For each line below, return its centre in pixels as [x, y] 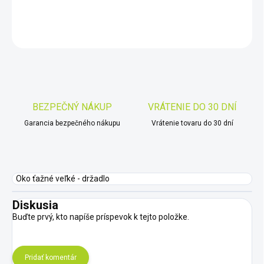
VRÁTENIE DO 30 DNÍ [192, 107]
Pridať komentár [51, 258]
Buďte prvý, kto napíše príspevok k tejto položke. [101, 217]
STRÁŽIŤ [237, 34]
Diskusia [35, 205]
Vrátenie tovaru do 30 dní [192, 123]
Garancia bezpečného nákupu [72, 123]
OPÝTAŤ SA [169, 34]
